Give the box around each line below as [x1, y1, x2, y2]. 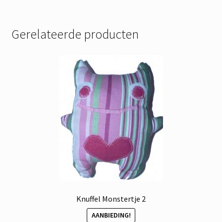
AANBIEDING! [91, 211, 131, 220]
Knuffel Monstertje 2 [76, 193, 146, 204]
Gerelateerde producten [11, 26, 139, 43]
